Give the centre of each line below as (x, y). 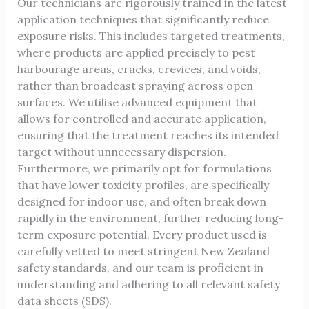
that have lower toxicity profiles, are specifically (143, 185)
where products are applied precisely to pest (136, 53)
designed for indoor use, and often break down (141, 202)
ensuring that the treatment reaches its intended (148, 136)
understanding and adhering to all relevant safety (148, 285)
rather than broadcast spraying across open (135, 86)
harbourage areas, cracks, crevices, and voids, (139, 69)
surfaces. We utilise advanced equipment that (137, 102)
